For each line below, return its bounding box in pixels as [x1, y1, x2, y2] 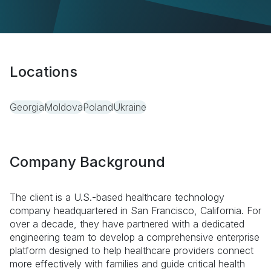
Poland [83, 101, 113, 113]
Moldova [44, 101, 83, 113]
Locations [10, 63, 77, 80]
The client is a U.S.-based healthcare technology [10, 191, 224, 203]
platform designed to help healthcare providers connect [10, 244, 253, 256]
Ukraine [113, 101, 146, 113]
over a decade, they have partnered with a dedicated [10, 218, 244, 230]
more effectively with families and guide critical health [10, 258, 245, 270]
